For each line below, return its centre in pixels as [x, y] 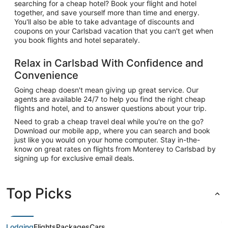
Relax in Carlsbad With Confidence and [109, 63]
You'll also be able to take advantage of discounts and [104, 21]
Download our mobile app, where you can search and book [112, 130]
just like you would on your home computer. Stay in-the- [107, 139]
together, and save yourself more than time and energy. [107, 12]
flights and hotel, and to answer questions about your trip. [110, 108]
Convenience [46, 75]
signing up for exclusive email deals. [74, 158]
